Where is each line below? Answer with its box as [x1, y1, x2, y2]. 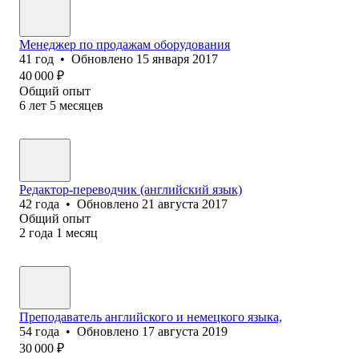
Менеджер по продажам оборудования [19, 37, 230, 51]
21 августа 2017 [142, 196, 228, 211]
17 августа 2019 [142, 324, 228, 338]
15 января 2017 [136, 51, 218, 66]
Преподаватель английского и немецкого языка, [19, 309, 282, 324]
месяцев [59, 98, 103, 112]
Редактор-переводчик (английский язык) [19, 182, 242, 196]
